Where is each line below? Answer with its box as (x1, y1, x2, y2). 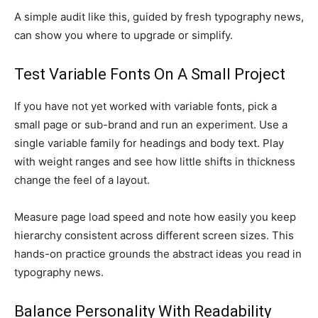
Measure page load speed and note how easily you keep (14, 210, 296, 224)
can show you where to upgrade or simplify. (14, 28, 233, 42)
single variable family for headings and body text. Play (14, 136, 284, 150)
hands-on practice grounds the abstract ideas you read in (14, 247, 302, 261)
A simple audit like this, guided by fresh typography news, (14, 10, 304, 23)
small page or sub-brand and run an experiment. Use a (14, 118, 287, 131)
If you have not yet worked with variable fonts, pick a (14, 99, 277, 113)
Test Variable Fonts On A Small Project (14, 65, 285, 83)
